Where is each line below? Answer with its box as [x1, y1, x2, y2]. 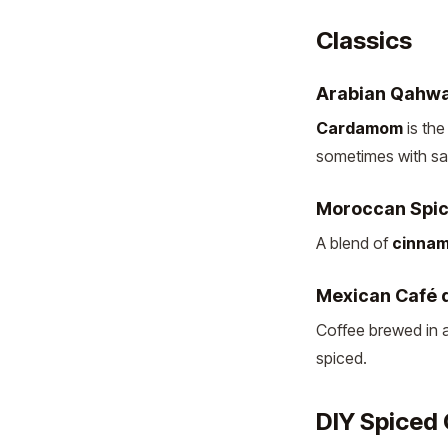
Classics [316, 26, 412, 55]
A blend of [316, 233, 392, 253]
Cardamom [316, 118, 403, 138]
